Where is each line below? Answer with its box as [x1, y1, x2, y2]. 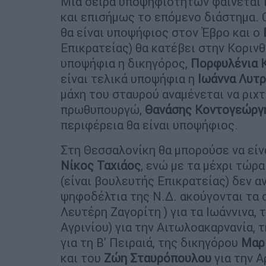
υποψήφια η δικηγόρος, [61, 55, 188, 71]
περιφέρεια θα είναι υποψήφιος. [61, 117, 238, 132]
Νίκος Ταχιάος [61, 157, 141, 173]
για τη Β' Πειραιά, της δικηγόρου [61, 235, 241, 250]
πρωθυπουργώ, [61, 102, 142, 117]
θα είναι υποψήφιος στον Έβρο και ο [61, 24, 263, 40]
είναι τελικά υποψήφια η [61, 71, 198, 86]
